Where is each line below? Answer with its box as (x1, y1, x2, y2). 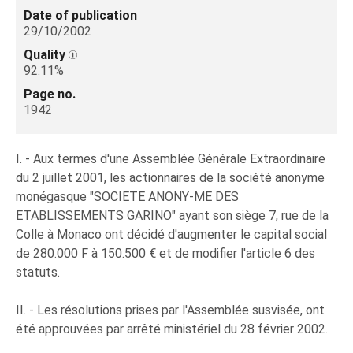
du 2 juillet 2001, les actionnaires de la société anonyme (16, 170, 325, 185)
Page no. (24, 87, 76, 102)
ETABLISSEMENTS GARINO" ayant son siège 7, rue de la (16, 208, 329, 223)
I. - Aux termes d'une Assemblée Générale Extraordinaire (16, 151, 325, 166)
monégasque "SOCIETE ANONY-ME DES (16, 189, 239, 204)
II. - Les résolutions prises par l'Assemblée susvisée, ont (16, 303, 325, 318)
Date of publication (24, 8, 137, 23)
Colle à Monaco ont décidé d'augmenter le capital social (16, 227, 327, 242)
